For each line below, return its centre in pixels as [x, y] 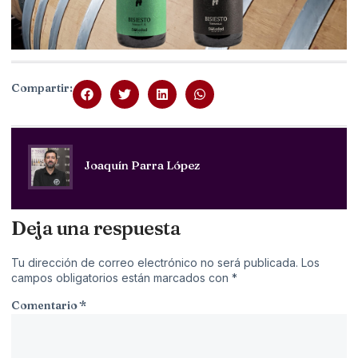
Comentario [46, 306]
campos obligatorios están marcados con [121, 278]
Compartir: [42, 88]
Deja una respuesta [96, 229]
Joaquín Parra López [142, 165]
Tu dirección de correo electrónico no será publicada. [155, 263]
